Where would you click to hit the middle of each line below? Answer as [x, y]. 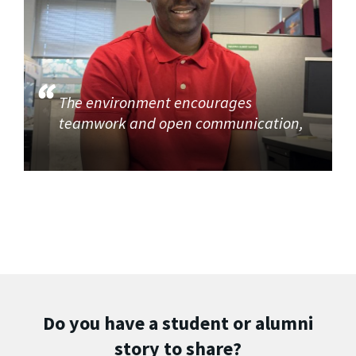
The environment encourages [156, 103]
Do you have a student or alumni [178, 323]
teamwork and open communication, [182, 123]
